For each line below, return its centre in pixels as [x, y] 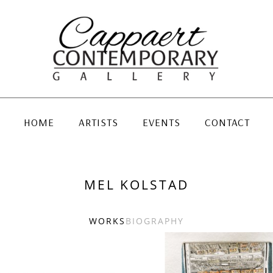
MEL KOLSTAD [136, 184]
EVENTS [161, 122]
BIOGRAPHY [155, 221]
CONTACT [227, 122]
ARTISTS [98, 122]
